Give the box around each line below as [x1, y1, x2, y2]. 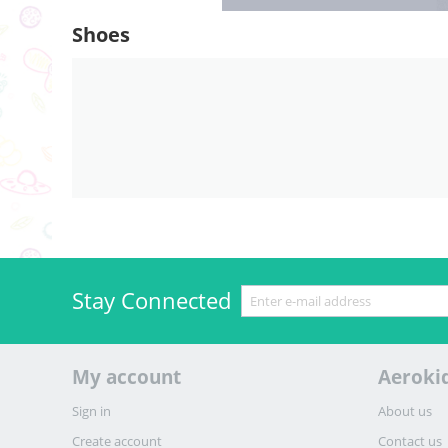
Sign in [72, 401, 111, 420]
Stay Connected [72, 284, 231, 315]
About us [378, 401, 433, 420]
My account [72, 363, 181, 390]
